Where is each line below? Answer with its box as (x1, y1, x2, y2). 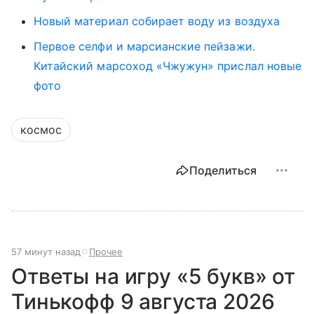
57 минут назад (11, 245, 81, 257)
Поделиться (189, 163, 257, 177)
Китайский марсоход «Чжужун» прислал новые (34, 58, 301, 73)
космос (20, 122, 62, 137)
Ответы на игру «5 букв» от (11, 263, 296, 289)
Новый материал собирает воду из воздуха (34, 13, 280, 28)
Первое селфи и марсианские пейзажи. (34, 39, 255, 53)
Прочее (89, 245, 123, 257)
